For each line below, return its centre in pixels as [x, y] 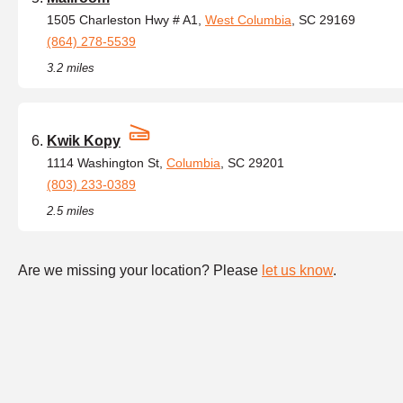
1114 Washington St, [107, 163]
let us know [297, 270]
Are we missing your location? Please [140, 270]
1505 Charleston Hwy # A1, [126, 20]
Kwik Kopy [84, 141]
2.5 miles [71, 211]
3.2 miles [71, 68]
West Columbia [248, 20]
